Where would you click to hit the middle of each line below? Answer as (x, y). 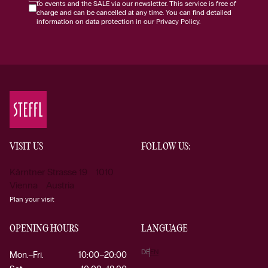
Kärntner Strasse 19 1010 (62, 172)
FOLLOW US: (166, 147)
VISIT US (26, 147)
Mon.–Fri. (27, 255)
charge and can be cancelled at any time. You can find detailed (134, 12)
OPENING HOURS (44, 229)
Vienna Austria (42, 185)
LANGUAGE (165, 229)
